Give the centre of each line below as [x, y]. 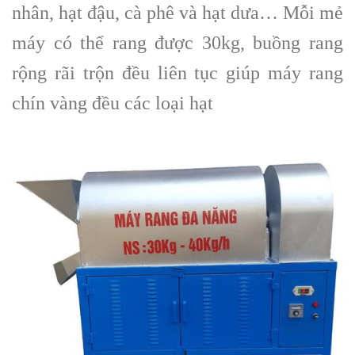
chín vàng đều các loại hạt [113, 103]
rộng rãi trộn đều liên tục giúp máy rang [177, 73]
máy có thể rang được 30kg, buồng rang [177, 42]
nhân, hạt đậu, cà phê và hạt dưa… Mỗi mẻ [177, 12]
